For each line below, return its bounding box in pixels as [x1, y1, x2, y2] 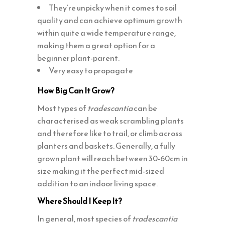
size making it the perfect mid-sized [37, 164, 164, 177]
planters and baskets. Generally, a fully [37, 139, 175, 152]
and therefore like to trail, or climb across [37, 127, 182, 139]
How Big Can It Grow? [37, 84, 115, 96]
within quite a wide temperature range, [37, 26, 176, 39]
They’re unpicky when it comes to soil [49, 1, 177, 14]
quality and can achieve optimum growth [37, 14, 182, 26]
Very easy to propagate [49, 64, 133, 76]
